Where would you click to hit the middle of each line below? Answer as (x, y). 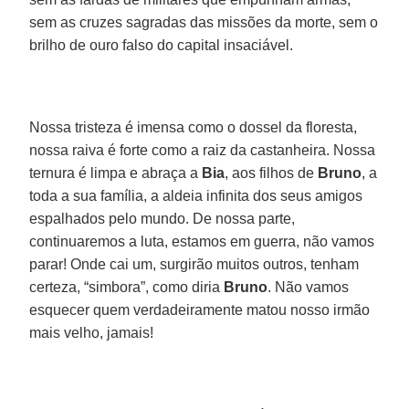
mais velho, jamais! (92, 332)
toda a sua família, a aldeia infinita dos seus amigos (196, 195)
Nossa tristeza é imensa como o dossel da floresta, (194, 127)
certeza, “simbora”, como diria (127, 287)
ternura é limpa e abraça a (116, 173)
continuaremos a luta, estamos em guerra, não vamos (202, 241)
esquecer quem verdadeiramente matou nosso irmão (200, 309)
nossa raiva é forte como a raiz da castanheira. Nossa (203, 150)
